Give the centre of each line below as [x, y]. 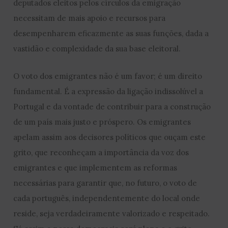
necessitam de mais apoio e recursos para [90, 18]
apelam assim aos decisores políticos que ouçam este [110, 137]
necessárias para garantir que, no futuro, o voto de [105, 183]
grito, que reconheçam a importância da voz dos [101, 153]
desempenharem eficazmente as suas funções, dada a [111, 34]
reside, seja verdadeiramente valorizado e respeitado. [112, 214]
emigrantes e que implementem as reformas [95, 168]
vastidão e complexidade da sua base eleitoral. [97, 49]
